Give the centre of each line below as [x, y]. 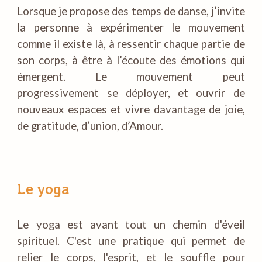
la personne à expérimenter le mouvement [131, 27]
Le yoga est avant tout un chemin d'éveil [131, 225]
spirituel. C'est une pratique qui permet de [131, 241]
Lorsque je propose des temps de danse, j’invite [131, 11]
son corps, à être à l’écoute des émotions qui [131, 60]
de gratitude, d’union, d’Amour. [90, 126]
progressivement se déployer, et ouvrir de [131, 93]
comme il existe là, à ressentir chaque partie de [131, 44]
